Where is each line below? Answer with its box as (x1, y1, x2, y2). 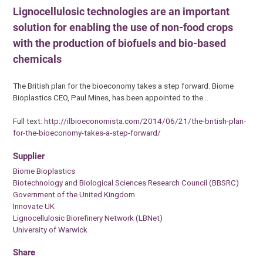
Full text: (13, 116, 45, 126)
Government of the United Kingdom (13, 189, 136, 199)
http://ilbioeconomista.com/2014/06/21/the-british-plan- (44, 116, 247, 126)
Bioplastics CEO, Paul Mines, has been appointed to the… (13, 93, 209, 103)
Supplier (13, 150, 45, 161)
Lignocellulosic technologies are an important (13, 5, 230, 18)
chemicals (13, 52, 62, 65)
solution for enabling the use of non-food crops (13, 21, 234, 33)
